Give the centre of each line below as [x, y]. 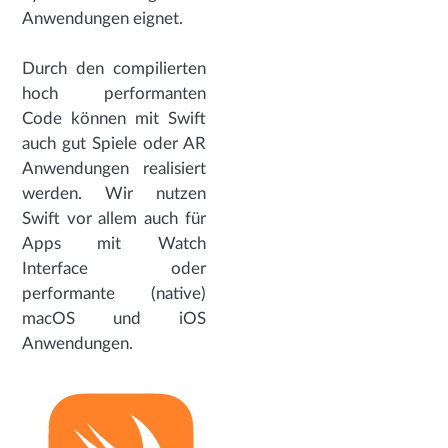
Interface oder [114, 268]
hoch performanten [114, 93]
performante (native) [114, 293]
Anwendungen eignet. [103, 18]
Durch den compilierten [114, 68]
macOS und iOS [114, 318]
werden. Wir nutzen [114, 193]
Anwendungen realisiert [114, 168]
